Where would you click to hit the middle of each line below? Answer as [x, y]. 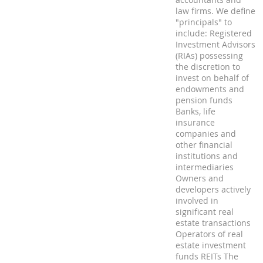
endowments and [210, 89]
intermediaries [205, 167]
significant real [205, 212]
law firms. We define [215, 11]
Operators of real [209, 234]
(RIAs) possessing [209, 55]
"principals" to [204, 22]
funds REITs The [207, 256]
